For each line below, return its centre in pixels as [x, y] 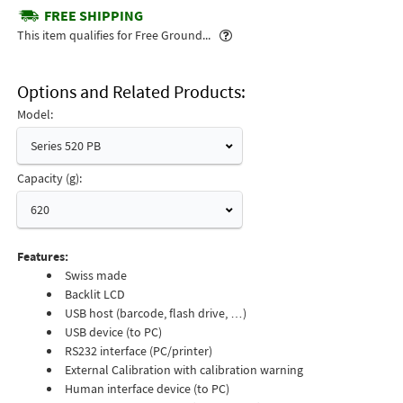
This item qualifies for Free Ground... [116, 35]
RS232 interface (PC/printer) [138, 351]
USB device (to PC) [113, 332]
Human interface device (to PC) [147, 389]
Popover [254, 34]
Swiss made [95, 275]
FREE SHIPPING [93, 15]
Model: [35, 114]
